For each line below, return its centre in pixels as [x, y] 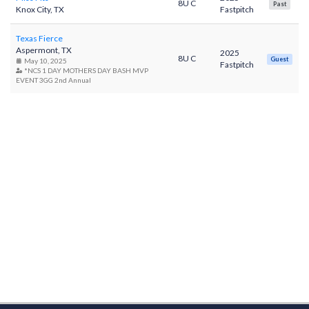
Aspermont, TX [44, 50]
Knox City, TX [40, 9]
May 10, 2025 [44, 61]
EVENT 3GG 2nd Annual [53, 80]
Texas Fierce [39, 38]
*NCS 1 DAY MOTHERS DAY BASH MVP [85, 70]
